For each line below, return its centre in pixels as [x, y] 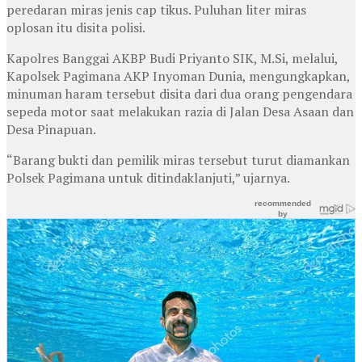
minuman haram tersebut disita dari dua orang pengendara [179, 93]
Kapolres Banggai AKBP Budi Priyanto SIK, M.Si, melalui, [172, 58]
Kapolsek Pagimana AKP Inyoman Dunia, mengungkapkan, [178, 76]
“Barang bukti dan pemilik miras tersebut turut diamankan [178, 160]
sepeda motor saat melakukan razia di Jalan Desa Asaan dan [180, 111]
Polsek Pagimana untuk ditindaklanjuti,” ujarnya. [148, 177]
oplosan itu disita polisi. [76, 27]
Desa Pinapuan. [51, 129]
